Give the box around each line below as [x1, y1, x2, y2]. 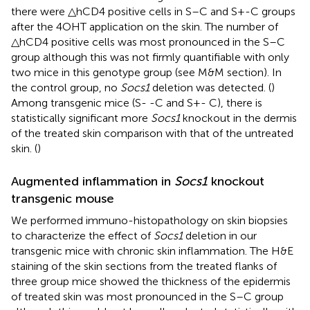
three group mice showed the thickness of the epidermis [11, 274, 291, 288]
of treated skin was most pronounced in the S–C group [11, 289, 284, 303]
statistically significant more [11, 111, 151, 125]
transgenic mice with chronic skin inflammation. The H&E [11, 244, 293, 257]
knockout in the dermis [180, 111, 297, 125]
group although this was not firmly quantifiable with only [11, 50, 289, 64]
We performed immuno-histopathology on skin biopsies [11, 213, 288, 227]
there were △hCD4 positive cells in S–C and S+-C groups [11, 4, 295, 18]
